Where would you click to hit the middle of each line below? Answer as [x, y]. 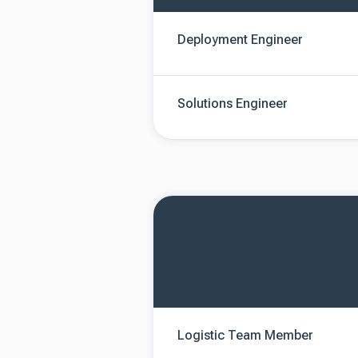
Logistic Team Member [245, 335]
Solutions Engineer [233, 103]
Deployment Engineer [240, 40]
